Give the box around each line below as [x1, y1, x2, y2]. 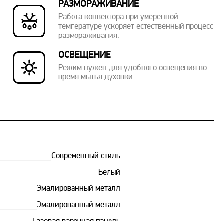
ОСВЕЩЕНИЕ [58, 51, 111, 60]
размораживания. [58, 32, 119, 40]
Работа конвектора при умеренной [58, 13, 178, 21]
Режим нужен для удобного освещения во [58, 64, 207, 72]
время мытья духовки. [58, 74, 135, 81]
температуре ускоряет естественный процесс [58, 23, 213, 31]
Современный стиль [51, 152, 120, 160]
